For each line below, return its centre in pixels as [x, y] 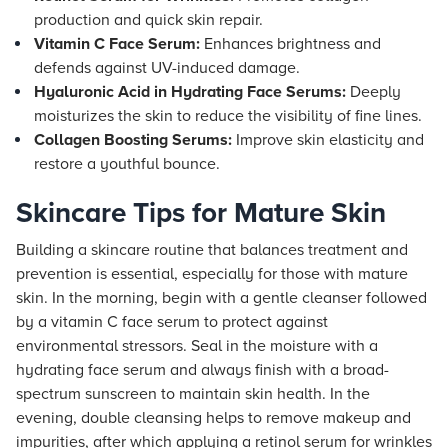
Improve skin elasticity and [328, 140]
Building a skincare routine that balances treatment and [212, 250]
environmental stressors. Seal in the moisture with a [197, 346]
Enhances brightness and [290, 44]
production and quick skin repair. [148, 20]
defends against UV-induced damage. [167, 68]
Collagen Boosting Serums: [133, 140]
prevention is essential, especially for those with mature [212, 274]
